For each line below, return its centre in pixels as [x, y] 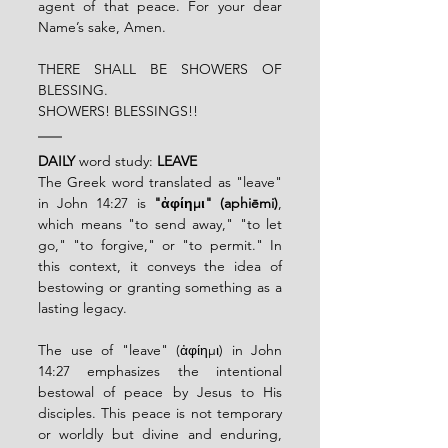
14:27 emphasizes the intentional [160, 370]
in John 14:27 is [96, 202]
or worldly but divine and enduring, [160, 433]
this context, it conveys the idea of [160, 265]
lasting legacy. [82, 307]
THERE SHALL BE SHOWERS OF [160, 68]
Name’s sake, [79, 26]
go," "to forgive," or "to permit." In [160, 244]
